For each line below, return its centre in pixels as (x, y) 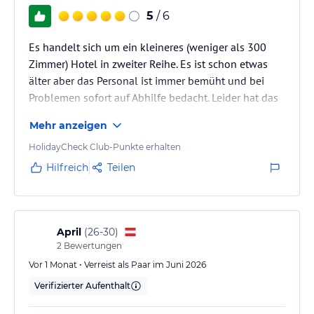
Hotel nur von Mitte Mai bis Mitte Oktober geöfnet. (150, 114)
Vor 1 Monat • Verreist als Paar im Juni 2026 (117, 264)
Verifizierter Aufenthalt (82, 285)
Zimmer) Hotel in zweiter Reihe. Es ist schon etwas (148, 63)
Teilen (121, 167)
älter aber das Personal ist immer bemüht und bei (146, 80)
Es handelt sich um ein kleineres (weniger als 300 (148, 47)
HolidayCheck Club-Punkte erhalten (105, 146)
